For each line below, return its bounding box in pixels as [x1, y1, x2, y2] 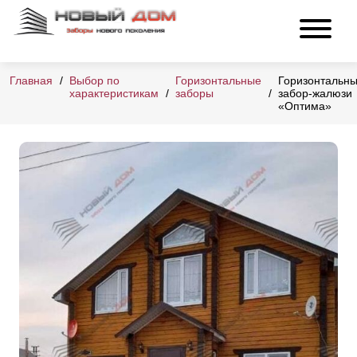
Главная [10, 74, 53, 88]
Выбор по [69, 74, 120, 88]
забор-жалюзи [278, 87, 352, 100]
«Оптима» [278, 100, 331, 113]
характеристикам [69, 87, 159, 100]
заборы [175, 87, 214, 100]
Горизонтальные [175, 74, 261, 88]
